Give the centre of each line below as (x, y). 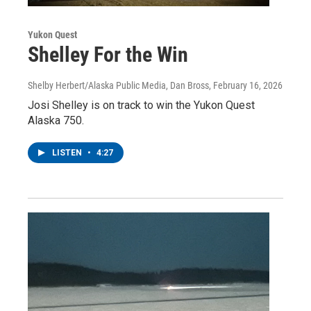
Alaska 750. (56, 120)
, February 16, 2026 (246, 85)
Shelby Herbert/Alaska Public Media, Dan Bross (118, 85)
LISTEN (68, 152)
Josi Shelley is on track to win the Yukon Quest (141, 105)
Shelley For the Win (108, 54)
